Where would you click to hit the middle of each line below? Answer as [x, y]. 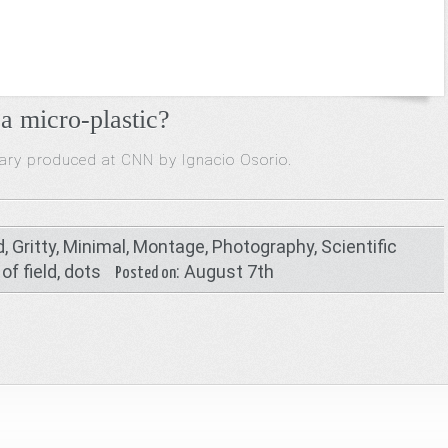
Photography [262, 246]
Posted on [146, 273]
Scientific [358, 246]
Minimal [94, 246]
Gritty [33, 246]
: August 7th [225, 271]
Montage [168, 246]
